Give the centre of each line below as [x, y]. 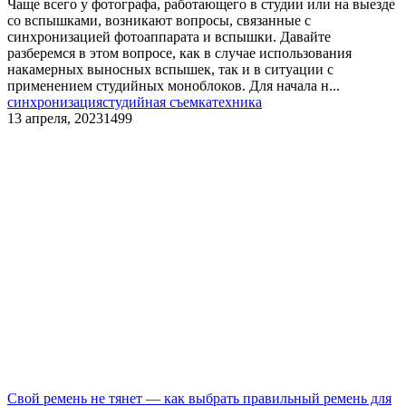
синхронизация [55, 101]
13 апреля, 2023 [55, 118]
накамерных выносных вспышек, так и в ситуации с [170, 69]
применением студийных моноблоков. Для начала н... [174, 85]
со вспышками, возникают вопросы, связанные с [159, 20]
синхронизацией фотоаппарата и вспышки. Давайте [169, 36]
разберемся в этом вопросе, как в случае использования [179, 53]
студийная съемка [157, 101]
